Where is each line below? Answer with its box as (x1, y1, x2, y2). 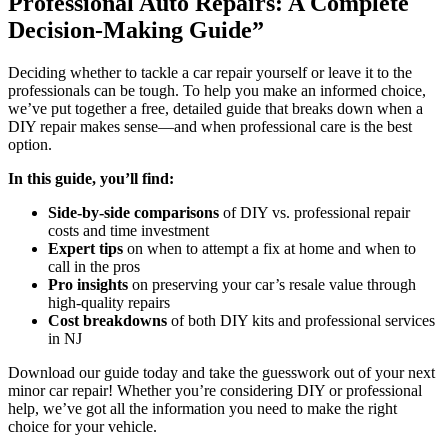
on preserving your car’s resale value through (128, 276, 416, 294)
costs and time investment (48, 222, 209, 240)
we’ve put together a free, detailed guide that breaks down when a (8, 100, 423, 118)
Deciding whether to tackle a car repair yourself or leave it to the (8, 64, 412, 82)
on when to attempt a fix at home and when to (123, 240, 416, 258)
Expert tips (48, 240, 123, 258)
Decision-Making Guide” (8, 17, 264, 44)
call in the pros (48, 258, 140, 276)
